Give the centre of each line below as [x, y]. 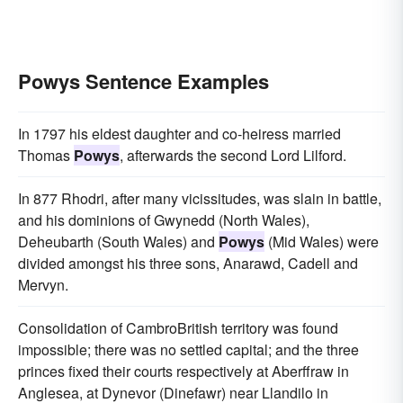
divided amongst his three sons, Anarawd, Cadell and [188, 263]
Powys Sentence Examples [143, 81]
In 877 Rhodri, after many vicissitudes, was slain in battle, [200, 198]
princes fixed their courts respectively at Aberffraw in [184, 371]
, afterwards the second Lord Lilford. [233, 155]
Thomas [46, 155]
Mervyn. [43, 285]
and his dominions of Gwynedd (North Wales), [164, 220]
